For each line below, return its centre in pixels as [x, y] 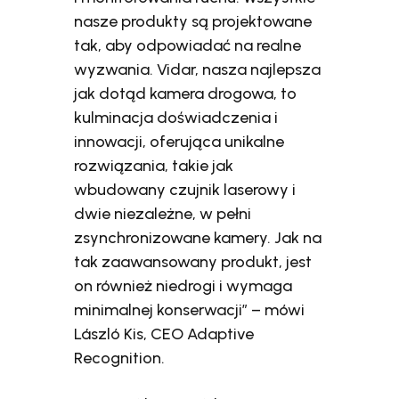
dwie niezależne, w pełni [163, 213]
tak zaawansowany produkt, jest [193, 261]
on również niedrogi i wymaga [183, 285]
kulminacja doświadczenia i [176, 117]
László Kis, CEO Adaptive [164, 334]
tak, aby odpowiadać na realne [188, 45]
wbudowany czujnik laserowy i [185, 189]
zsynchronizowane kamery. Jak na [198, 237]
